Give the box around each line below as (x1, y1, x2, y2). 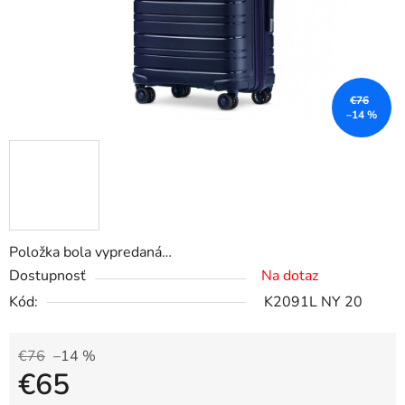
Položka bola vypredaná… (9, 242, 172, 263)
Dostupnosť (9, 266, 86, 287)
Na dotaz (261, 266, 318, 287)
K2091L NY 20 (264, 292, 363, 313)
